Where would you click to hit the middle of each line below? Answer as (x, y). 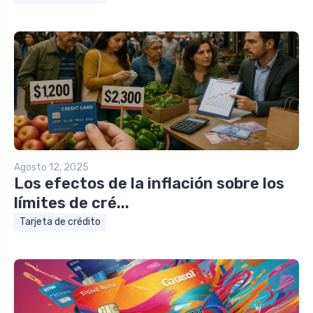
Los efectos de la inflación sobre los (149, 183)
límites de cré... (72, 203)
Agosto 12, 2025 (51, 167)
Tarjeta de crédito (60, 221)
